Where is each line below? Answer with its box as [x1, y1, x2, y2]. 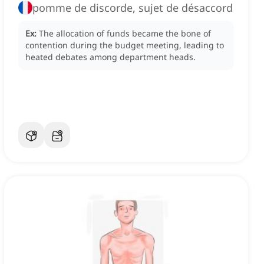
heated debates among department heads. [25, 51, 196, 63]
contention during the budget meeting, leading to [25, 39, 224, 51]
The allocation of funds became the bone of [39, 28, 211, 39]
